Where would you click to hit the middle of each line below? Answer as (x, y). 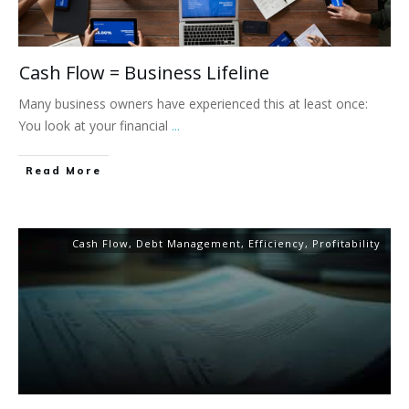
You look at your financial (95, 126)
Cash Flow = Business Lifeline (144, 73)
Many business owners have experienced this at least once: (193, 104)
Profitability (346, 244)
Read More (63, 171)
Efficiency (277, 244)
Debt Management (189, 244)
